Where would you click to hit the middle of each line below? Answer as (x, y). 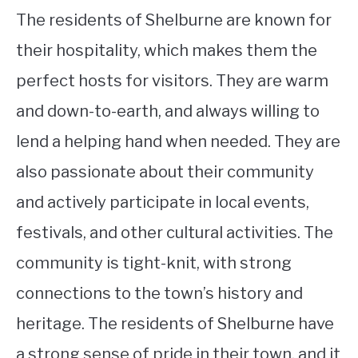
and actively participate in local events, (163, 202)
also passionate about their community (165, 171)
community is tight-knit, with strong (154, 263)
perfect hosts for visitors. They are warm (172, 80)
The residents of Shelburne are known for (174, 20)
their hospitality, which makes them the (167, 50)
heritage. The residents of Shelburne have (175, 323)
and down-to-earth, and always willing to (168, 111)
